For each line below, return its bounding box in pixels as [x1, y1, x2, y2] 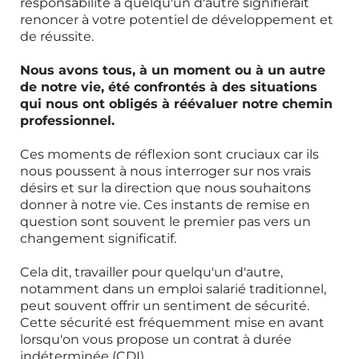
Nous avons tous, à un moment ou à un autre [20, 63, 325, 78]
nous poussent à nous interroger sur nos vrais [20, 163, 311, 179]
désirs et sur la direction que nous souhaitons [20, 180, 311, 196]
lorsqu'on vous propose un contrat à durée [20, 332, 292, 347]
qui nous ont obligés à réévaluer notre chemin [20, 96, 333, 111]
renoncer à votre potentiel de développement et [20, 12, 333, 27]
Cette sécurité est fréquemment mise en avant [20, 315, 325, 330]
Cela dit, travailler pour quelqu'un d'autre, [20, 264, 283, 280]
